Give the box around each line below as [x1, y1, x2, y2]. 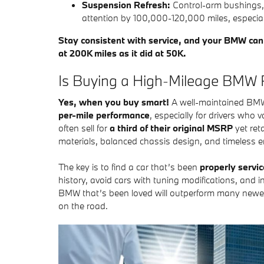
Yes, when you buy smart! [58, 96, 169, 108]
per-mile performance [58, 109, 150, 121]
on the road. [58, 200, 108, 212]
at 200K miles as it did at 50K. [58, 47, 186, 59]
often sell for [58, 122, 110, 134]
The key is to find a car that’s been [58, 161, 200, 173]
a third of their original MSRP [110, 122, 233, 134]
